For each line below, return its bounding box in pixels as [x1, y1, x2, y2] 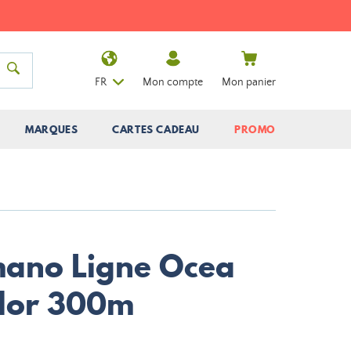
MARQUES [25, 122, 78, 136]
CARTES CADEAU [112, 122, 201, 136]
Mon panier [222, 75, 276, 89]
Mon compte [143, 75, 203, 89]
